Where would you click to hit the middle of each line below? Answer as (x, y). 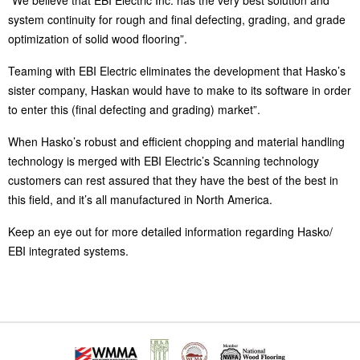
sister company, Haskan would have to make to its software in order (180, 90)
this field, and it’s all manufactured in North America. (140, 199)
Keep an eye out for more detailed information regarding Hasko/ (170, 231)
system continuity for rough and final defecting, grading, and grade (177, 19)
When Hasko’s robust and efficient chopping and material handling (176, 141)
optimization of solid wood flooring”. (98, 39)
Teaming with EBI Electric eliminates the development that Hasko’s (177, 71)
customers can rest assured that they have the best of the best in (173, 180)
